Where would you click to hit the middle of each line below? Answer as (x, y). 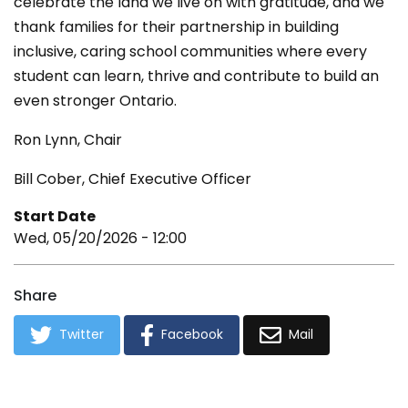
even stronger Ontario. (95, 101)
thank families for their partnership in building (176, 27)
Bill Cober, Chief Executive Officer (133, 179)
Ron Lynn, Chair (68, 140)
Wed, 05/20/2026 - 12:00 (100, 238)
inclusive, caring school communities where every (190, 51)
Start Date (55, 216)
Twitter (82, 334)
